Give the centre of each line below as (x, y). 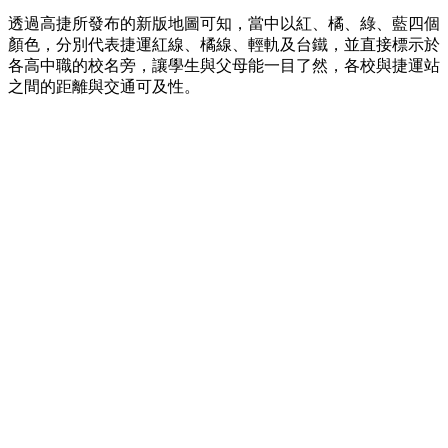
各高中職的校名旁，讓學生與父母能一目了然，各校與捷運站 (224, 66)
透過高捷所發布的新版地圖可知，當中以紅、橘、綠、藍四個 (224, 24)
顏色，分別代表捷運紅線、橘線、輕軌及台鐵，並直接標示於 (224, 45)
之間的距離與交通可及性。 (104, 87)
